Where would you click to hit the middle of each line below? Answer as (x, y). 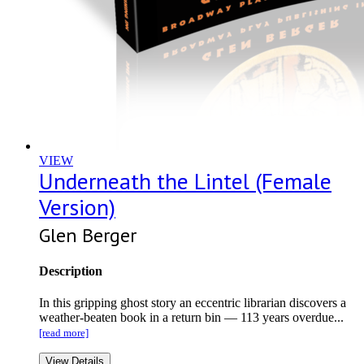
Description (71, 271)
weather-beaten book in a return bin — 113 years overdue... (191, 318)
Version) (77, 206)
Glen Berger (88, 235)
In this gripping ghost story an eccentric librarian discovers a (193, 303)
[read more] (64, 333)
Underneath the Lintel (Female (185, 180)
